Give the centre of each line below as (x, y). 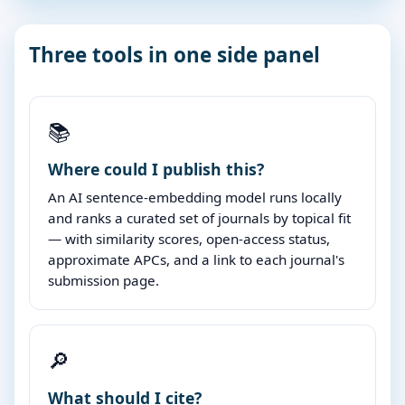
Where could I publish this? (156, 169)
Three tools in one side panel (174, 54)
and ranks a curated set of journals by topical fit (199, 217)
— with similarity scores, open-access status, (189, 238)
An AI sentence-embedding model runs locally (195, 197)
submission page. (104, 280)
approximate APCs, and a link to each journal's (196, 259)
